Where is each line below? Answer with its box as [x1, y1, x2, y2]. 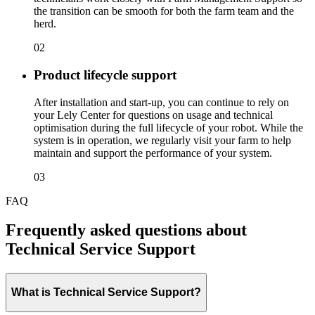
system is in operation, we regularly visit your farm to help [34, 134, 291, 146]
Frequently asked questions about [6, 221, 247, 240]
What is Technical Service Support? [11, 285, 201, 298]
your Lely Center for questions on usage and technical [34, 108, 273, 121]
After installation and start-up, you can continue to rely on [34, 96, 289, 108]
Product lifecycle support [34, 67, 176, 82]
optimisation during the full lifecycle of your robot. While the [34, 121, 303, 134]
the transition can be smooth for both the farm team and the [34, 5, 294, 18]
